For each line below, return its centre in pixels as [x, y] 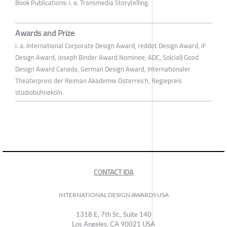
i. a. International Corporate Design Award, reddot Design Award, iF [111, 46]
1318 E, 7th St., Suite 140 [113, 215]
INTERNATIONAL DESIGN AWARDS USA [113, 195]
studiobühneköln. [40, 92]
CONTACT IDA [113, 173]
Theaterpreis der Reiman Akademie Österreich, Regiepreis [99, 81]
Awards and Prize [45, 33]
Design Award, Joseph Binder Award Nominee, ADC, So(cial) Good [107, 58]
